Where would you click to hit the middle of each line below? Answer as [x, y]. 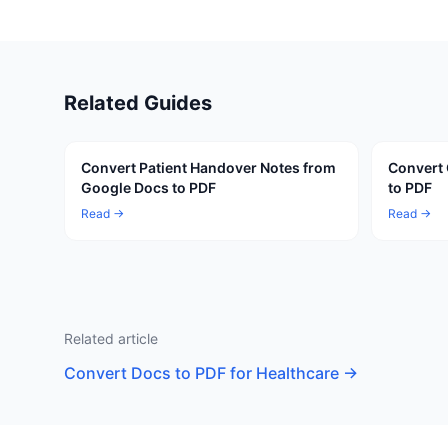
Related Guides [138, 103]
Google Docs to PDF [148, 187]
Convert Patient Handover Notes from [208, 167]
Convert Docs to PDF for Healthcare [201, 373]
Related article [111, 338]
